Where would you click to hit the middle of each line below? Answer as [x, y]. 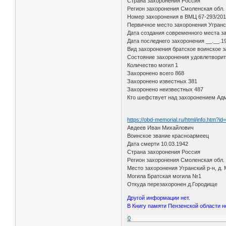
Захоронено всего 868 [156, 73]
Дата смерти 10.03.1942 [158, 144]
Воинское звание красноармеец [168, 135]
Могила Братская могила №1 [164, 176]
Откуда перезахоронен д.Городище [173, 184]
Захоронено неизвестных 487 [165, 89]
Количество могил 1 [153, 65]
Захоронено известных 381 [162, 81]
